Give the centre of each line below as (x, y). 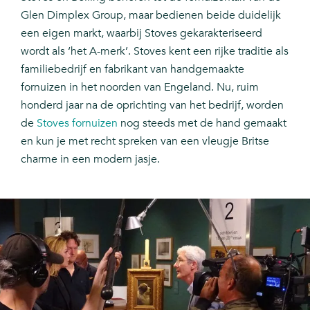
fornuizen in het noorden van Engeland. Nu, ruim (140, 87)
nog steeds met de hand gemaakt (202, 123)
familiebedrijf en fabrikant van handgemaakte (133, 69)
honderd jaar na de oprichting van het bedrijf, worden (152, 105)
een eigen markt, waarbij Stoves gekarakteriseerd (142, 33)
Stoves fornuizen (77, 123)
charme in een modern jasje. (90, 159)
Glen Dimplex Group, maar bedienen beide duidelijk (151, 15)
